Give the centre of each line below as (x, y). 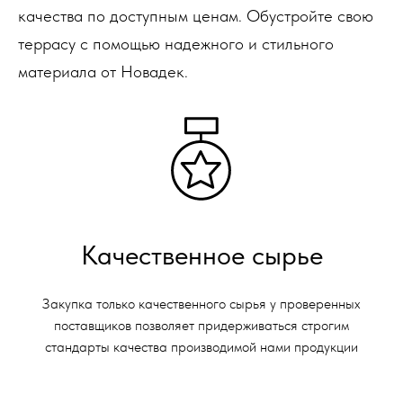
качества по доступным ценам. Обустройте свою (196, 16)
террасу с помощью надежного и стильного (176, 44)
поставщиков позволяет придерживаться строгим (201, 325)
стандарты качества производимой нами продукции (201, 347)
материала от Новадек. (103, 72)
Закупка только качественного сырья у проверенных (201, 304)
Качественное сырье (201, 255)
